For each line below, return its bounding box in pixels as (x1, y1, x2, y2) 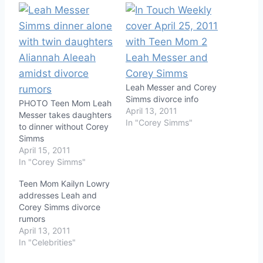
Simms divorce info (126, 93, 198, 104)
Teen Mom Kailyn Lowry (19, 178, 110, 188)
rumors (19, 213, 45, 224)
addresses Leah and (19, 190, 97, 200)
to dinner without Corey (19, 121, 109, 131)
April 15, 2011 (19, 144, 70, 155)
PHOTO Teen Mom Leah (19, 97, 112, 108)
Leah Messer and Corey (126, 82, 217, 92)
